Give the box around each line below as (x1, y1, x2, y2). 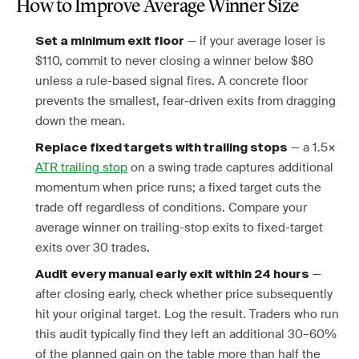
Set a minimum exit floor (35, 35, 184, 47)
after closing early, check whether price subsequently (35, 286, 333, 302)
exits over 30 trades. (35, 240, 150, 256)
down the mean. (35, 113, 125, 129)
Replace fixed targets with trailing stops (35, 142, 288, 154)
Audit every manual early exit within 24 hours (35, 268, 309, 280)
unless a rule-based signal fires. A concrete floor (35, 73, 308, 89)
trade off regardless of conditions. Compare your (35, 200, 307, 216)
